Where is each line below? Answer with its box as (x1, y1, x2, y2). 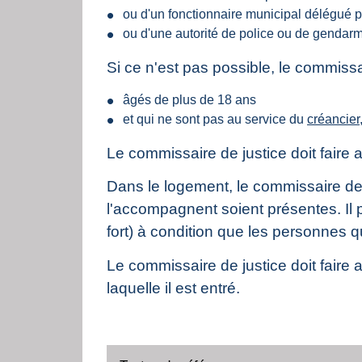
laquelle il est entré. (107, 279, 240, 297)
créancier (307, 112, 360, 126)
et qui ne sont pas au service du (123, 112, 307, 126)
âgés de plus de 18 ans (123, 92, 256, 107)
